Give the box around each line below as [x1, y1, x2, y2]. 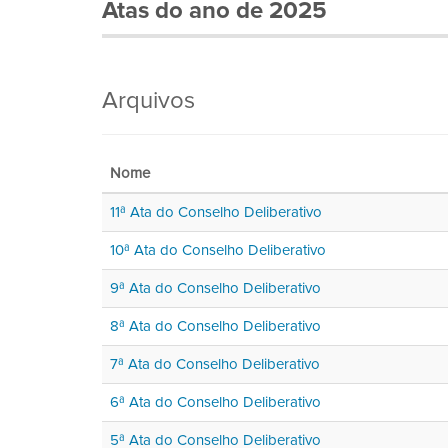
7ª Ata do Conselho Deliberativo [110, 354, 320, 373]
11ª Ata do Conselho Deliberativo [110, 202, 322, 221]
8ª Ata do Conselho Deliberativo [110, 316, 321, 335]
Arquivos [102, 85, 195, 115]
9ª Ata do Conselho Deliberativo [110, 278, 321, 297]
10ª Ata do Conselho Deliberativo [110, 240, 326, 259]
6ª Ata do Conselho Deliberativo [110, 392, 321, 411]
